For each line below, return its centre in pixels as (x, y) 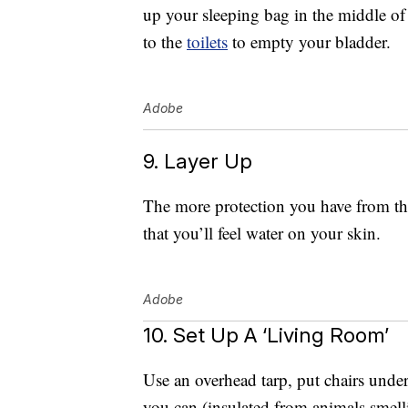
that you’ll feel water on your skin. (262, 233)
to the (165, 42)
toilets (207, 42)
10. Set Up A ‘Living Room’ (266, 335)
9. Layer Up (198, 161)
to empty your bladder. (309, 42)
